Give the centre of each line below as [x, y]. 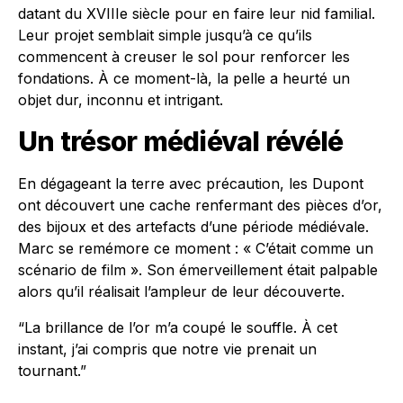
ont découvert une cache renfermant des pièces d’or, [200, 205]
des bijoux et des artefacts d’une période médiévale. [193, 227]
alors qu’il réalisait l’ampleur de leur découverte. [181, 291]
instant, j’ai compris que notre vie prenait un [167, 349]
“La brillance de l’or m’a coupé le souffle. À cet [178, 327]
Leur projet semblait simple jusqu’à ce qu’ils [165, 35]
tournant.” [52, 371]
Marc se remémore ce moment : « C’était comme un [196, 248]
